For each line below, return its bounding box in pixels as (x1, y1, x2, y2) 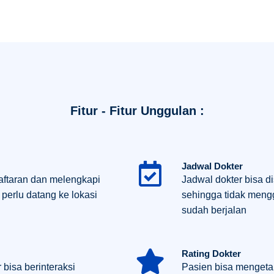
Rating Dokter (182, 248, 241, 259)
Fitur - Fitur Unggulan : (70, 103, 204, 117)
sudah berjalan (182, 204, 246, 215)
